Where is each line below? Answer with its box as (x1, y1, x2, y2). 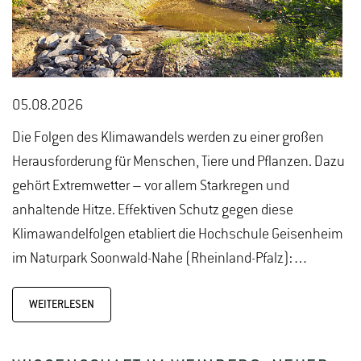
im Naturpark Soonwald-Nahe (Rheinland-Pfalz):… (12, 250, 309, 267)
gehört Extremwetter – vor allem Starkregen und (12, 177, 289, 194)
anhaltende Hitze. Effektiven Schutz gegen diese (12, 201, 293, 218)
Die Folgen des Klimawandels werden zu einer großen (12, 129, 324, 146)
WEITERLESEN (29, 297, 94, 311)
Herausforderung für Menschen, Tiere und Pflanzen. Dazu (12, 153, 345, 170)
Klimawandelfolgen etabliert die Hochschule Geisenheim (12, 226, 343, 243)
